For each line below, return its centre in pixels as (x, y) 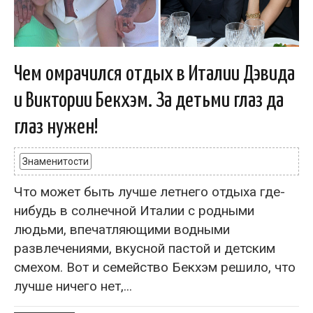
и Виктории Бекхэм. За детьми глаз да (149, 101)
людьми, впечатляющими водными (122, 230)
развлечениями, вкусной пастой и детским (145, 248)
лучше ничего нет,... (73, 286)
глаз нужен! (56, 127)
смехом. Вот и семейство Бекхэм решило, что (155, 267)
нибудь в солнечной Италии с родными (134, 211)
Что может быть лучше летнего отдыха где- (150, 192)
